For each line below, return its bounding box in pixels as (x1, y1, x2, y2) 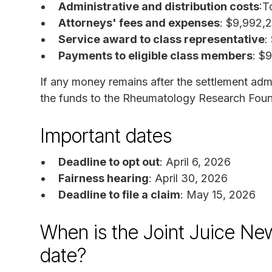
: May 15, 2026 (180, 188, 256, 201)
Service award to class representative (58, 32, 265, 46)
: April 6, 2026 (160, 155, 231, 168)
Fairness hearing (58, 171, 149, 185)
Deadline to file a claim (58, 188, 180, 201)
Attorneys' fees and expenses (58, 16, 220, 29)
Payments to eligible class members (58, 49, 253, 62)
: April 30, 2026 (149, 171, 228, 185)
